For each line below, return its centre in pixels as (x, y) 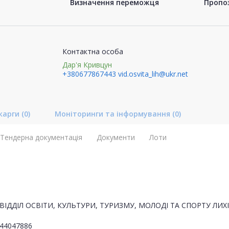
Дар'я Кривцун (87, 64)
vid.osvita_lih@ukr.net (153, 74)
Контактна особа (93, 51)
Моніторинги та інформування (113, 113)
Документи (116, 137)
